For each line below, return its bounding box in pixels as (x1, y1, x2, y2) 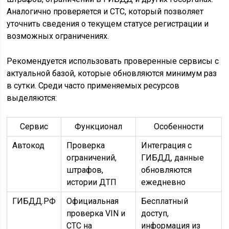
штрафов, (66, 165, 104, 175)
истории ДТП (66, 177, 117, 187)
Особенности (154, 121, 204, 131)
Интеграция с (141, 140, 192, 150)
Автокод (12, 140, 45, 150)
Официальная (66, 196, 119, 206)
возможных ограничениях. (7, 31, 109, 41)
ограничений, (66, 152, 117, 163)
